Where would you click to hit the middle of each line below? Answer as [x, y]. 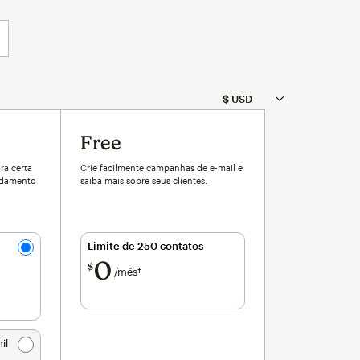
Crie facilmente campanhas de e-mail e [162, 168]
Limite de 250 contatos [145, 246]
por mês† [163, 272]
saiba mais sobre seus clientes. [144, 181]
